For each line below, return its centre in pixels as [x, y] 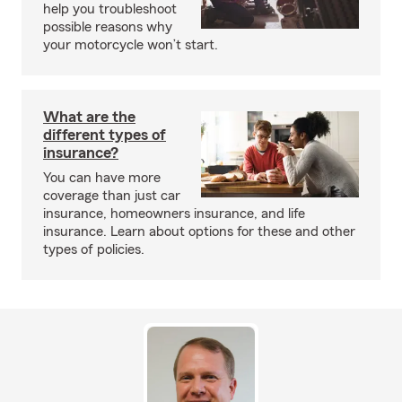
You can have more [102, 178]
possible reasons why [108, 27]
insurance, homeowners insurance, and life [174, 214]
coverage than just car [112, 196]
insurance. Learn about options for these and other [199, 232]
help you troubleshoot [110, 9]
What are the [89, 117]
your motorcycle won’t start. [131, 45]
